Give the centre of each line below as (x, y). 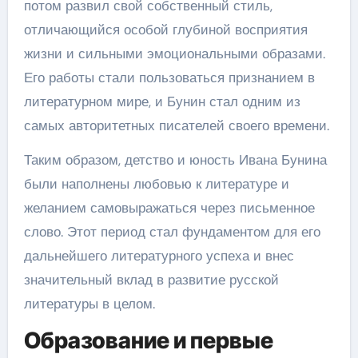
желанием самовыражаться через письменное (169, 207)
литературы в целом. (89, 303)
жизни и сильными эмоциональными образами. (174, 53)
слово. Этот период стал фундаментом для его (172, 231)
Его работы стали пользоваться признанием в (169, 77)
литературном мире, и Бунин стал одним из (162, 101)
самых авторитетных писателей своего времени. (176, 125)
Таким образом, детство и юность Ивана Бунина (175, 159)
